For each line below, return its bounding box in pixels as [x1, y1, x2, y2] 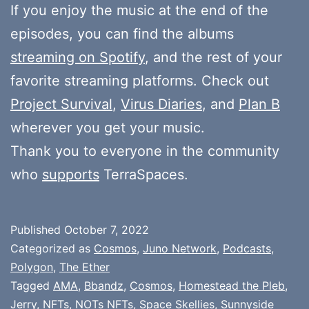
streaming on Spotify [10, 48, 145, 66]
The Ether [59, 259, 110, 274]
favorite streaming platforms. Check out [10, 72, 269, 89]
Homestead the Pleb [179, 278, 285, 292]
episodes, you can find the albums [10, 25, 234, 42]
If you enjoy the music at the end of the [10, 1, 268, 19]
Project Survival [10, 95, 112, 112]
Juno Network [143, 241, 217, 255]
